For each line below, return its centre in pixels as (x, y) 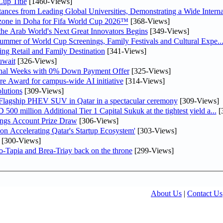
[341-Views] (125, 51)
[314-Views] (144, 81)
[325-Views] (150, 71)
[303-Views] (156, 130)
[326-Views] (36, 61)
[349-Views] (168, 31)
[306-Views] (98, 120)
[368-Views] (149, 21)
